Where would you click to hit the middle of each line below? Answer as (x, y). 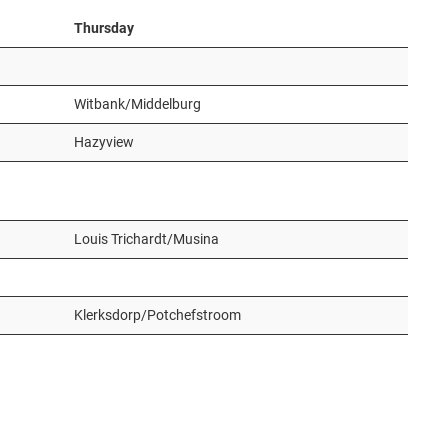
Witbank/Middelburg (137, 104)
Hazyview (104, 142)
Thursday (104, 28)
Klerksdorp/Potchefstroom (157, 315)
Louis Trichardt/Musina (146, 239)
